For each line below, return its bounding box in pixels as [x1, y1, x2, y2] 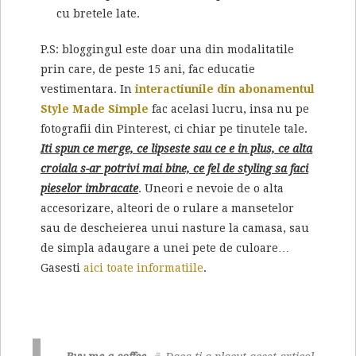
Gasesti [41, 261, 83, 275]
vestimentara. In [41, 83, 135, 96]
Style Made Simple [41, 103, 149, 116]
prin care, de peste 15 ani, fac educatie [41, 63, 255, 76]
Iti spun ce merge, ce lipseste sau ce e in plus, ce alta [41, 142, 312, 156]
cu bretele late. [56, 7, 140, 21]
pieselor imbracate [41, 182, 138, 195]
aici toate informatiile [83, 261, 203, 275]
